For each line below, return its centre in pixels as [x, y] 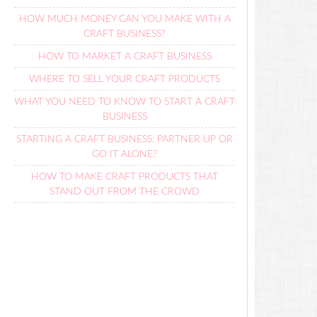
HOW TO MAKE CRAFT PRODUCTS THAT [125, 177]
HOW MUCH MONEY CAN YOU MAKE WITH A [125, 19]
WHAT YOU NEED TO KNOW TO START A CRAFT [125, 102]
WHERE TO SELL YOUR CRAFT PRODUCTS [125, 79]
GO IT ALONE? [125, 154]
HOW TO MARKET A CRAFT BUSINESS [125, 57]
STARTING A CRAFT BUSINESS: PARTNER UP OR [125, 139]
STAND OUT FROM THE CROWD [125, 192]
